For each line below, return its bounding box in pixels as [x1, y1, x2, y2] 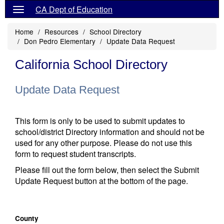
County [15, 213, 38, 223]
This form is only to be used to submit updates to [15, 115, 185, 126]
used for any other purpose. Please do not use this [15, 137, 192, 148]
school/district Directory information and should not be [15, 126, 204, 137]
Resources [44, 26, 78, 36]
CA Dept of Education [35, 3, 112, 15]
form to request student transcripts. [15, 148, 136, 159]
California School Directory [15, 57, 167, 72]
